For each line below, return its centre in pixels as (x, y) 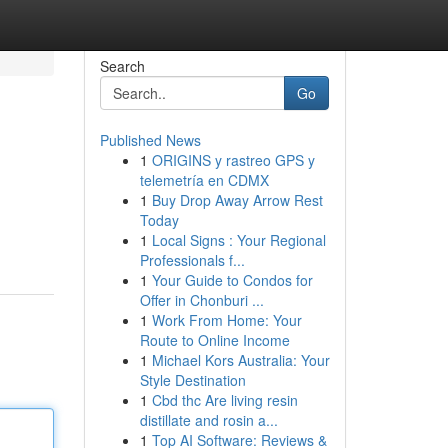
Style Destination (192, 380)
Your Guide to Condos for (232, 280)
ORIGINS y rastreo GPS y (233, 160)
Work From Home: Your (226, 320)
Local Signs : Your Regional (238, 240)
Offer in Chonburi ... (201, 300)
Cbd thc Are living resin (224, 400)
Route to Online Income (214, 340)
